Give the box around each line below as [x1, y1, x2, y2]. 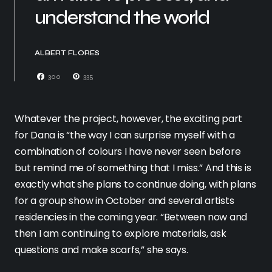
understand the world [35, 5, 209, 30]
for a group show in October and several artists [15, 194, 234, 208]
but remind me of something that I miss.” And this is [15, 161, 251, 175]
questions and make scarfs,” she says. [15, 243, 188, 257]
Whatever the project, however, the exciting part [15, 112, 243, 126]
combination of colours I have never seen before [15, 144, 241, 159]
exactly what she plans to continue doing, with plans [15, 177, 256, 192]
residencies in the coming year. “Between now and [15, 210, 248, 225]
